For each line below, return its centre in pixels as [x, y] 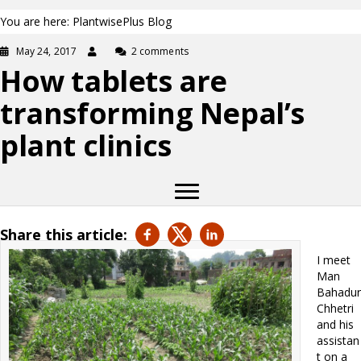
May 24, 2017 [46, 51]
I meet [334, 260]
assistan [338, 340]
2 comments [160, 51]
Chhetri [335, 308]
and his [335, 324]
